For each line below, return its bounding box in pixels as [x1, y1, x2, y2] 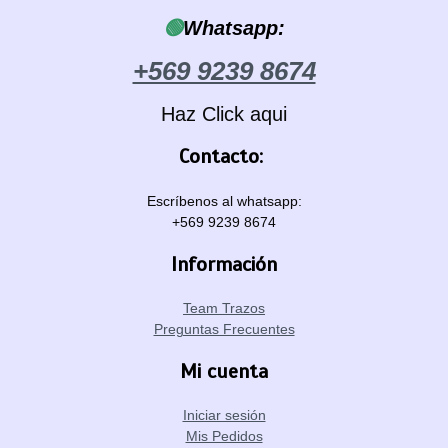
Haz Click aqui [161, 103, 287, 126]
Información [171, 251, 277, 277]
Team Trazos [183, 300, 265, 317]
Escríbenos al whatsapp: [146, 192, 302, 209]
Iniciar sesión [182, 407, 266, 424]
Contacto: [179, 144, 269, 170]
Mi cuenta [180, 359, 268, 385]
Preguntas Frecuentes [153, 321, 295, 338]
